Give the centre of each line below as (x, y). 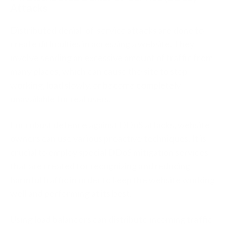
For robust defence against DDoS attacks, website (110, 125)
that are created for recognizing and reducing (100, 166)
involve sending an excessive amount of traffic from (111, 58)
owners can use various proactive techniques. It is (108, 139)
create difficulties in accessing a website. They (102, 44)
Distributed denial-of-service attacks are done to (107, 30)
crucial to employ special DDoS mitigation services (109, 152)
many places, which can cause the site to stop (99, 72)
